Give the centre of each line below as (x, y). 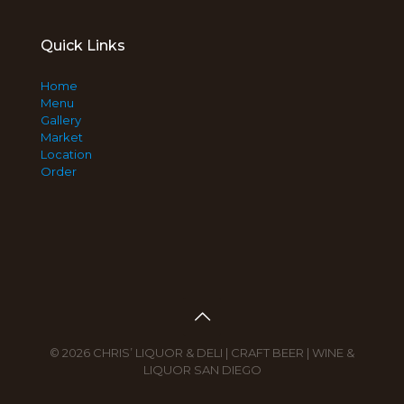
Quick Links (83, 46)
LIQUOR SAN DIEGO (202, 370)
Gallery (61, 120)
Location (66, 154)
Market (62, 137)
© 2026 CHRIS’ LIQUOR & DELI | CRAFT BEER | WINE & (202, 353)
